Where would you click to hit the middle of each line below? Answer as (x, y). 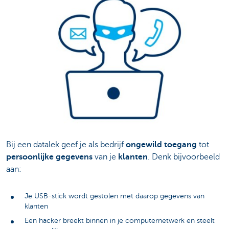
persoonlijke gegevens (49, 157)
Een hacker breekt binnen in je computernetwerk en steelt (120, 220)
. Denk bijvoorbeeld (184, 157)
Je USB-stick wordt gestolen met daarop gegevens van (114, 196)
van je (105, 157)
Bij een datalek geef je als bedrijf (66, 145)
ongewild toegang (161, 145)
